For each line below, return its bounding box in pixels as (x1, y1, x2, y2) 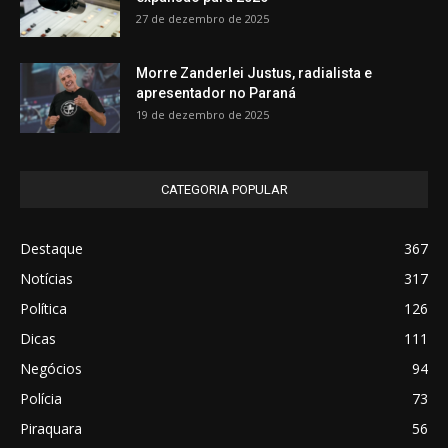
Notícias (20, 268, 73, 288)
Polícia (20, 388, 62, 408)
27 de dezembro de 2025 (136, 10, 269, 26)
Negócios (20, 358, 82, 378)
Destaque (20, 238, 83, 258)
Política (20, 298, 67, 318)
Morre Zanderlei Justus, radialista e (136, 64, 372, 81)
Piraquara (20, 418, 82, 438)
